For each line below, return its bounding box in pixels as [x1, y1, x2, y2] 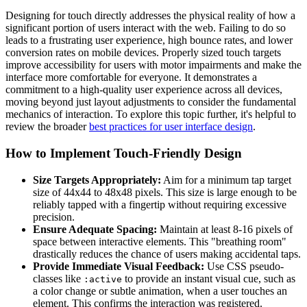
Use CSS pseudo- [204, 260, 284, 272]
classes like [33, 272, 84, 284]
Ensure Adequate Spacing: [33, 223, 157, 235]
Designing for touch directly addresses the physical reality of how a [5, 10, 295, 22]
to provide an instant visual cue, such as [122, 272, 295, 284]
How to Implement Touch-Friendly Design [5, 146, 242, 161]
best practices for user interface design [89, 121, 253, 133]
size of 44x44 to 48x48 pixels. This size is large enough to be [33, 186, 297, 198]
